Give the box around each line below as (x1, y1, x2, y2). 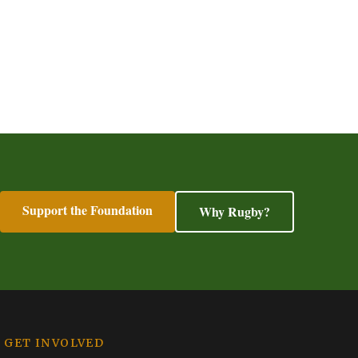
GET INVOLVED (4, 336, 105, 350)
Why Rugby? (199, 202, 270, 221)
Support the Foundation (22, 201, 153, 219)
